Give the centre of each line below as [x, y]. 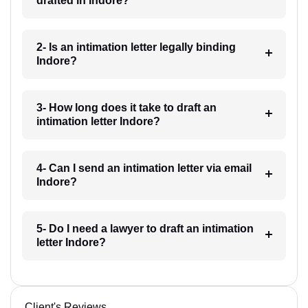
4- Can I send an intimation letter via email [144, 168]
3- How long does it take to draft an [126, 107]
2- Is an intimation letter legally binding [136, 47]
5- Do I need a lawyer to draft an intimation [145, 228]
